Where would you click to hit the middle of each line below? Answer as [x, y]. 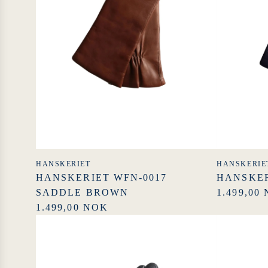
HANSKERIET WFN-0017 [102, 177]
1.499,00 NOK [72, 207]
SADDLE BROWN [82, 192]
